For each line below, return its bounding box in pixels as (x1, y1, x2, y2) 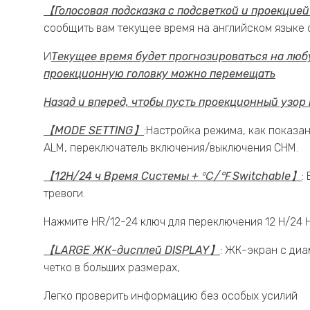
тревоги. (44, 187, 85, 201)
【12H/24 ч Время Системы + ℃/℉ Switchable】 (44, 170, 302, 183)
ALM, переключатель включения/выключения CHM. (44, 141, 298, 155)
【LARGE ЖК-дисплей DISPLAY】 (44, 244, 220, 257)
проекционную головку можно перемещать (44, 67, 275, 81)
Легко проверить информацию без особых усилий (44, 289, 298, 303)
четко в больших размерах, (44, 261, 180, 275)
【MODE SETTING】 (44, 124, 144, 138)
